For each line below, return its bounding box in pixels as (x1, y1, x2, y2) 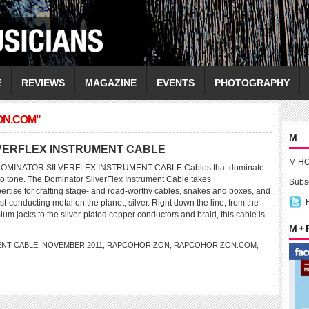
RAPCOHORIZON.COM (174, 241, 257, 249)
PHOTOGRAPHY (215, 77, 290, 88)
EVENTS (157, 77, 195, 88)
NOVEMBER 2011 (42, 241, 103, 249)
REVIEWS (21, 77, 65, 88)
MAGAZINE (85, 77, 137, 88)
